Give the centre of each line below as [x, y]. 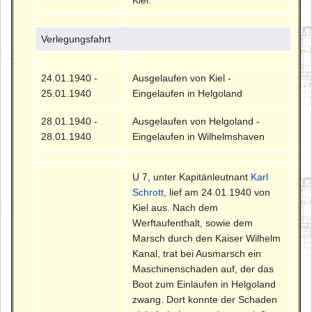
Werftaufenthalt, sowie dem [193, 223]
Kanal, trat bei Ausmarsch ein [197, 254]
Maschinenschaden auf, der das [203, 269]
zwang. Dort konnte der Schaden [205, 300]
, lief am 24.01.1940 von [217, 193]
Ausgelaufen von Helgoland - [196, 122]
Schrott [148, 193]
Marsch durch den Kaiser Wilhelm [207, 239]
